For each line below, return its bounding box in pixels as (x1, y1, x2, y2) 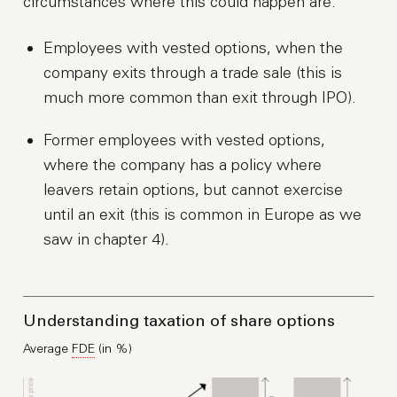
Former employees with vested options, (43, 130, 326, 150)
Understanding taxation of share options (23, 314, 336, 331)
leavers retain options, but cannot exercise (43, 180, 344, 199)
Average (23, 341, 73, 356)
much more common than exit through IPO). (43, 88, 357, 107)
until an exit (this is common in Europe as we (43, 205, 362, 224)
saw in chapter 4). (43, 230, 170, 249)
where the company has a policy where (43, 155, 323, 175)
